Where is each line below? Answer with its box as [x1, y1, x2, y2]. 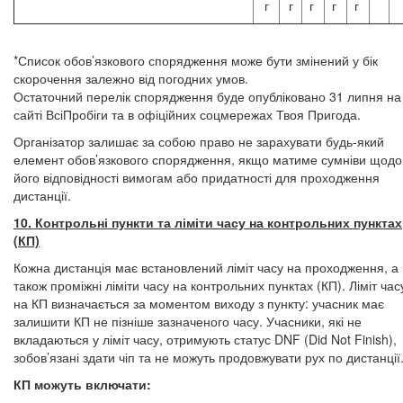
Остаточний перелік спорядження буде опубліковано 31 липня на [13, 87, 401, 105]
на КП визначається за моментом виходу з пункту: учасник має [13, 294, 384, 312]
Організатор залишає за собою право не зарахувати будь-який [13, 132, 384, 150]
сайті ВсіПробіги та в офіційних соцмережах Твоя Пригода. [13, 105, 361, 123]
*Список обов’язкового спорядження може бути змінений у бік [13, 51, 378, 69]
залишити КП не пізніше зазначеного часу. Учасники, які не [13, 312, 362, 330]
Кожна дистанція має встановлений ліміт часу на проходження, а [13, 258, 399, 276]
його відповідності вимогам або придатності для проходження [13, 168, 380, 186]
